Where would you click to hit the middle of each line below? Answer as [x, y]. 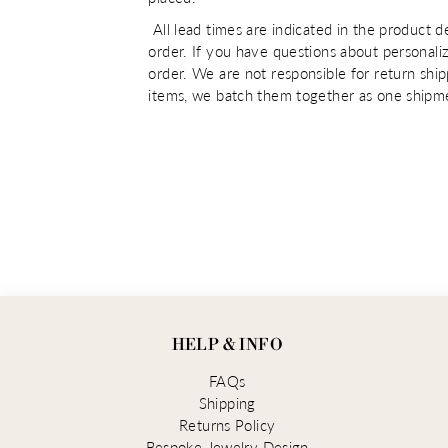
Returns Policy [227, 425]
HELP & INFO [227, 345]
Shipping [227, 403]
